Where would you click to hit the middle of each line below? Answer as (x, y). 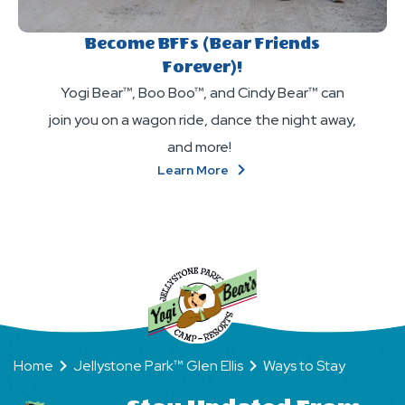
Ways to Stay (304, 366)
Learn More (195, 170)
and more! (202, 147)
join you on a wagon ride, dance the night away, (202, 120)
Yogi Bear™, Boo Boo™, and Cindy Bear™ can (202, 93)
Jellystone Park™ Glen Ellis (158, 366)
